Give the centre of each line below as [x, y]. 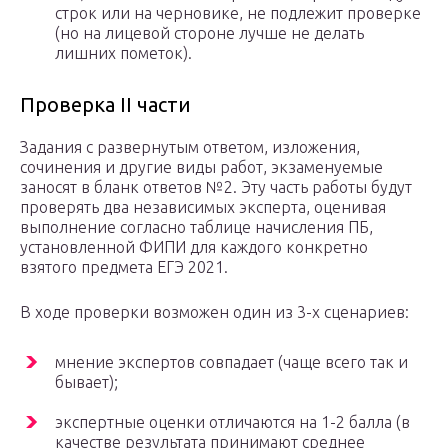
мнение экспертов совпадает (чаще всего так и [231, 362]
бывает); [86, 382]
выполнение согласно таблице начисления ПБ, [196, 227]
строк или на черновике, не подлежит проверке [238, 13]
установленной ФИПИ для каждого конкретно [194, 247]
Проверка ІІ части [105, 105]
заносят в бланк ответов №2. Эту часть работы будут [216, 187]
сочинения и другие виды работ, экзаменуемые [201, 167]
